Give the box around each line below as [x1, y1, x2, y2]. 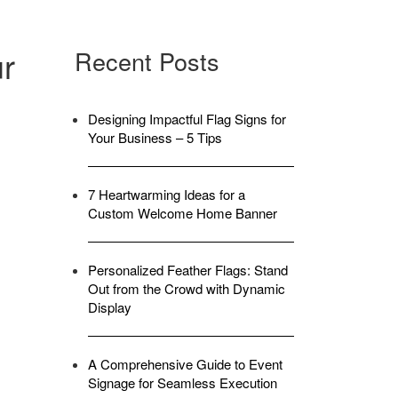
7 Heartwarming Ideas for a [87, 185, 245, 204]
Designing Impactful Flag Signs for [87, 109, 286, 129]
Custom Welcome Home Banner [87, 203, 277, 223]
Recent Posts [74, 44, 219, 79]
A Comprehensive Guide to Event [87, 354, 283, 374]
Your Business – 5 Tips [87, 128, 222, 147]
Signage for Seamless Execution [87, 373, 277, 393]
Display [87, 298, 131, 317]
